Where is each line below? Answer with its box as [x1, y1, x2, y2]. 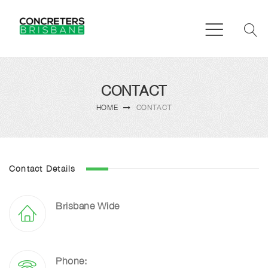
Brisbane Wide [56, 200, 120, 212]
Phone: [56, 255, 87, 267]
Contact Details [9, 163, 76, 173]
